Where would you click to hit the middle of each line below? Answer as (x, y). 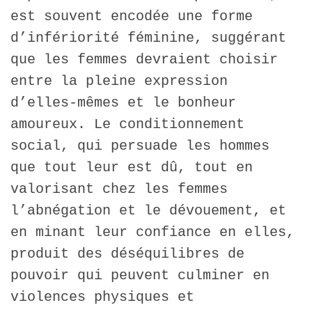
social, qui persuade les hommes (140, 146)
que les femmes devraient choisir (144, 60)
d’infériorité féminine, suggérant (148, 38)
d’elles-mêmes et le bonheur (123, 103)
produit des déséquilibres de (127, 254)
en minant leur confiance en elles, (153, 233)
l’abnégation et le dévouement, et (148, 211)
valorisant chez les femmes (119, 189)
